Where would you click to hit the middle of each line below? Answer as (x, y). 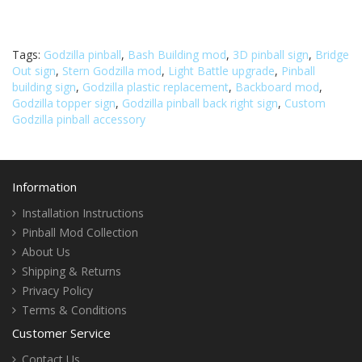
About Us (46, 251)
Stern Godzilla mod (112, 70)
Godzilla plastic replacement (156, 86)
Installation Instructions (83, 213)
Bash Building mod (177, 54)
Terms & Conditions (74, 309)
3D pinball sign (271, 54)
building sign (44, 86)
